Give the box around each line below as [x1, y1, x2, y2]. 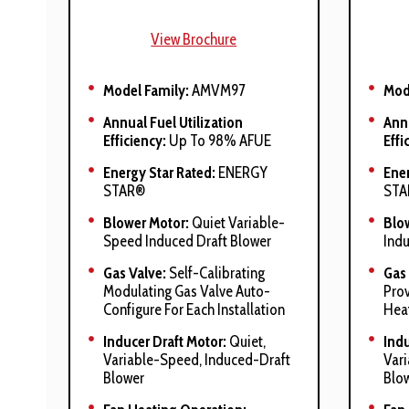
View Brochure [151, 30, 237, 48]
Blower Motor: [103, 214, 189, 232]
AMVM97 [189, 81, 245, 100]
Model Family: [103, 81, 189, 100]
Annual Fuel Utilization [103, 113, 243, 131]
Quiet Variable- [189, 214, 285, 232]
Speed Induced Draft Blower [103, 232, 271, 250]
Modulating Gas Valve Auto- [103, 282, 270, 300]
